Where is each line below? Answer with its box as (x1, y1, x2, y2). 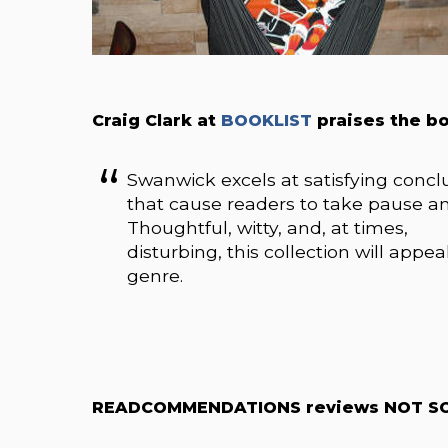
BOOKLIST (221, 111, 312, 131)
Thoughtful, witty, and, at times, (127, 217, 409, 239)
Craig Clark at (92, 111, 221, 131)
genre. (127, 265, 184, 287)
